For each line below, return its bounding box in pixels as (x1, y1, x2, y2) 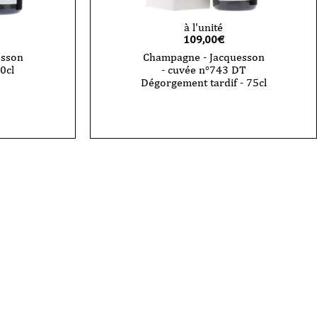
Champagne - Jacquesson (142, 50, 265, 64)
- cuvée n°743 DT (161, 62, 246, 76)
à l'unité (184, 20, 223, 34)
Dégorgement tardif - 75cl (140, 75, 267, 89)
